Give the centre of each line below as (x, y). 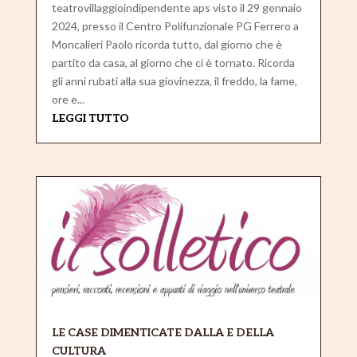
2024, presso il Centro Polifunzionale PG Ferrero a (175, 25)
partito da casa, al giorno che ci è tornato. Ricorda (173, 62)
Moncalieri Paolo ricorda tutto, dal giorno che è (167, 44)
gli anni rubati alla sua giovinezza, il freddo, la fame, (174, 80)
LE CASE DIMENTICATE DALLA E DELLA (163, 332)
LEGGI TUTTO (90, 118)
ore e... (68, 99)
